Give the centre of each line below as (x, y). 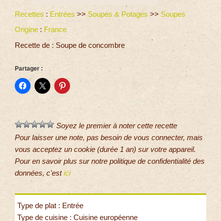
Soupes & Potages (118, 14)
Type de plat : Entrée (50, 206)
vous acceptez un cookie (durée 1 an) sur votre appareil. (105, 149)
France (55, 30)
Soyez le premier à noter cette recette (116, 126)
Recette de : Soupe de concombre (70, 45)
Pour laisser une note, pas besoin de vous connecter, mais (109, 138)
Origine (26, 30)
